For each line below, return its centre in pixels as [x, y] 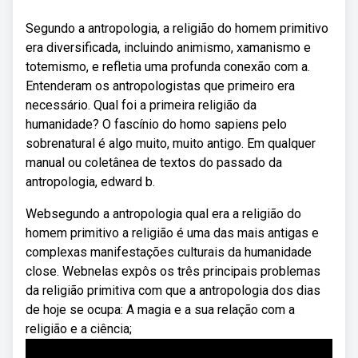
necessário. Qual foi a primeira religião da [141, 105]
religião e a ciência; [79, 329]
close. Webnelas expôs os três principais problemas [173, 271]
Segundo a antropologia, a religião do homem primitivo [177, 28]
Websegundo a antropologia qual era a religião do [163, 214]
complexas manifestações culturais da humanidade [169, 252]
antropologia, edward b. [90, 182]
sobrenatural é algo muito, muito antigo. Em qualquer [171, 143]
